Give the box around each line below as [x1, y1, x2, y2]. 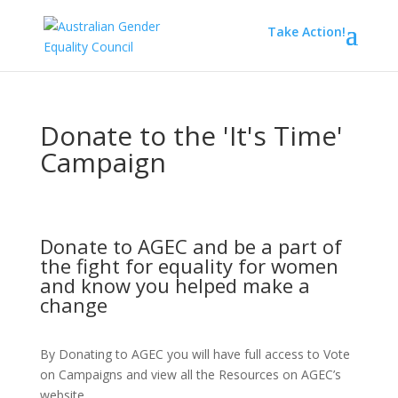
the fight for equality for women [39, 252, 338, 279]
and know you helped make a [39, 272, 310, 298]
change [39, 291, 107, 318]
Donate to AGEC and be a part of [39, 233, 342, 259]
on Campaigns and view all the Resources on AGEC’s [39, 366, 341, 383]
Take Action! [267, 23, 346, 40]
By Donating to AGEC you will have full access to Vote [39, 346, 350, 362]
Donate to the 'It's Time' [39, 117, 343, 154]
